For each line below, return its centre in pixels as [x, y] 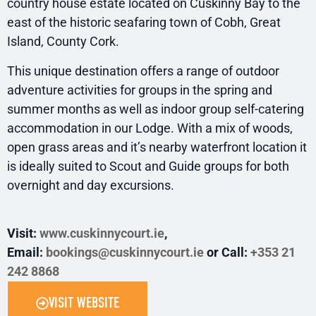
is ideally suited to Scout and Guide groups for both [148, 166]
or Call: [227, 253]
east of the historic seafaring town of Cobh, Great [144, 23]
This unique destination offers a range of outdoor [143, 71]
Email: [26, 253]
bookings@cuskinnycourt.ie [125, 253]
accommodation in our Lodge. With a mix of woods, [150, 128]
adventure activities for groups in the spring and [140, 90]
